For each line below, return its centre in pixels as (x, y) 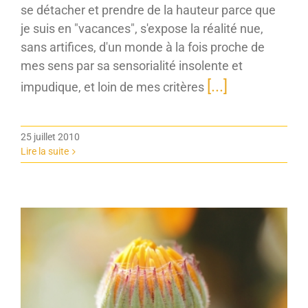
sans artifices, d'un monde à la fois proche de (143, 47)
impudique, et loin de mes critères (114, 87)
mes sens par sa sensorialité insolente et (132, 66)
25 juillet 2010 (50, 137)
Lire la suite (45, 152)
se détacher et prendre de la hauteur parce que (148, 10)
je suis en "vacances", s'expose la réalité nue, (142, 29)
